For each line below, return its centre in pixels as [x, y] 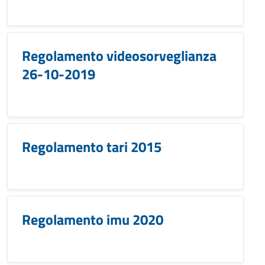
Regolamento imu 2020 [93, 219]
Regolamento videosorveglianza [119, 56]
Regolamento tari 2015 [92, 147]
